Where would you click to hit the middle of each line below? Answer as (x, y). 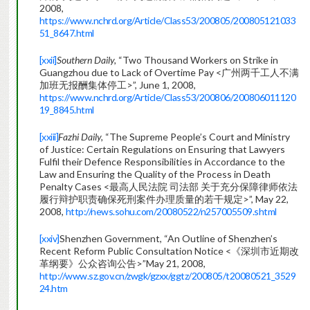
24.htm (53, 289)
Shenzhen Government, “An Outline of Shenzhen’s (168, 239)
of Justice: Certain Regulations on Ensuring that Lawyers (162, 149)
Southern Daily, (87, 60)
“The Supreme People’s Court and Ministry (198, 137)
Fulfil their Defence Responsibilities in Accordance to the (162, 162)
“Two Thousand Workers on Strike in (198, 60)
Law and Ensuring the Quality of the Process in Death (155, 174)
